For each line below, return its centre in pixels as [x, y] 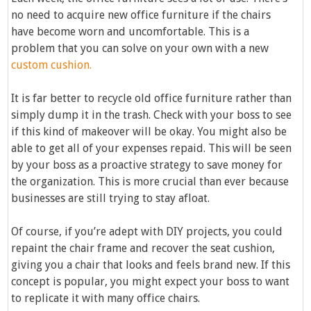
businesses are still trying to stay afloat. [111, 199]
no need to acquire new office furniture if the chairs [141, 15]
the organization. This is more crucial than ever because [150, 182]
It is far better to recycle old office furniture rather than [152, 99]
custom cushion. [52, 65]
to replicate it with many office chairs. [106, 299]
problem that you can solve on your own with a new [140, 49]
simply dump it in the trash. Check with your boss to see [152, 115]
